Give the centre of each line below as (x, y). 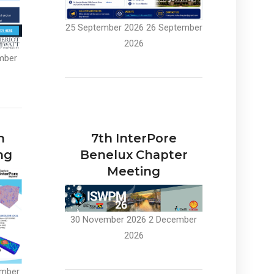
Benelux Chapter (134, 155)
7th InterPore (134, 138)
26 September (174, 27)
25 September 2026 (104, 27)
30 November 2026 (108, 220)
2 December (173, 220)
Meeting (134, 171)
